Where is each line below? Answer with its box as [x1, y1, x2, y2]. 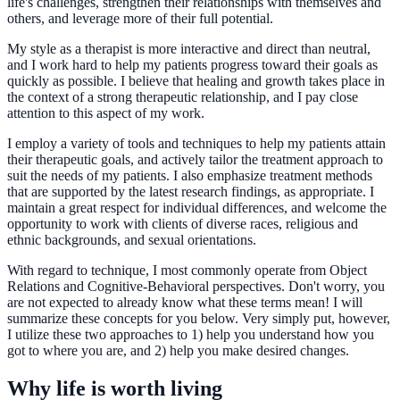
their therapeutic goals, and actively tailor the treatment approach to [7, 151, 383, 167]
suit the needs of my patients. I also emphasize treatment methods [7, 167, 372, 183]
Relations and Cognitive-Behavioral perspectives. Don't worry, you [7, 278, 385, 294]
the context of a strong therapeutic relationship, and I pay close [7, 88, 358, 104]
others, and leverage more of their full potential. [7, 10, 273, 26]
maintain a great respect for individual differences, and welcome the [7, 199, 387, 215]
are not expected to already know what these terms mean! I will [7, 294, 362, 310]
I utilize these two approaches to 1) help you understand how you [7, 326, 374, 342]
